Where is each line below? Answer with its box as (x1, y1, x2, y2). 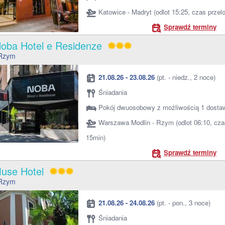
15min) (86, 133, 105, 142)
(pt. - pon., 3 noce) (155, 198, 210, 207)
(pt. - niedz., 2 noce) (155, 72, 215, 82)
